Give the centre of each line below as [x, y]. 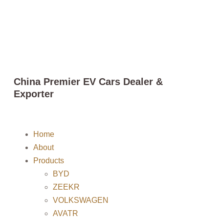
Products [49, 161]
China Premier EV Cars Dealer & [88, 82]
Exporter [34, 94]
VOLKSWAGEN [81, 200]
